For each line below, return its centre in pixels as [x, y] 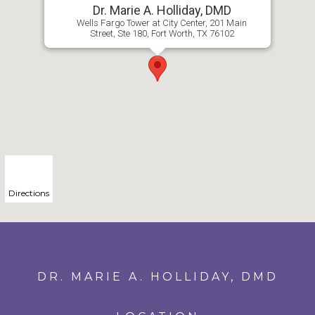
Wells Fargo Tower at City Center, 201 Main [162, 23]
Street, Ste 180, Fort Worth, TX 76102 [162, 33]
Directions [29, 193]
